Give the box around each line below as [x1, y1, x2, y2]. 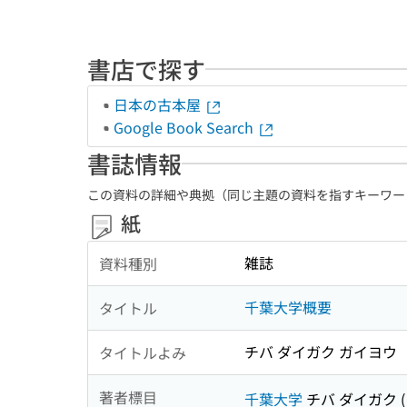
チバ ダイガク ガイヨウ [244, 341, 397, 363]
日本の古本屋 [114, 94, 204, 115]
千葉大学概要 [244, 296, 332, 319]
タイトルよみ [99, 341, 186, 363]
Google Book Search [114, 116, 257, 138]
